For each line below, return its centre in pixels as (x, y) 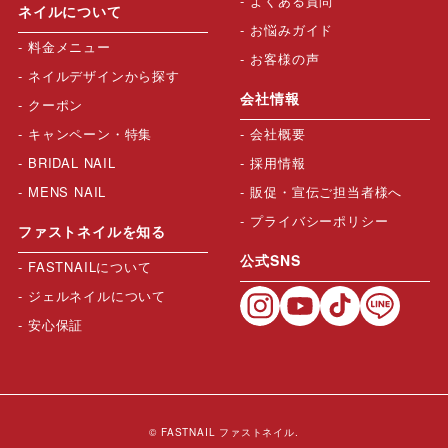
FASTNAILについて (89, 266)
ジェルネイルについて (96, 295)
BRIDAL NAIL (71, 162)
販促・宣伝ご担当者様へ (326, 191)
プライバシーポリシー (319, 220)
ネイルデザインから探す (103, 75)
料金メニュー (69, 46)
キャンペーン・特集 (90, 133)
